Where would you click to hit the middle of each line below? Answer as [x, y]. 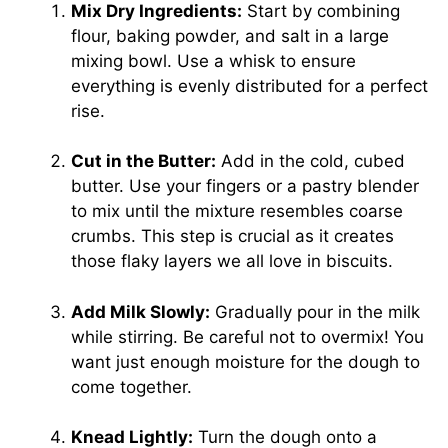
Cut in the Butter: [143, 161]
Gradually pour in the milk [315, 311]
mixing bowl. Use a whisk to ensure [213, 60]
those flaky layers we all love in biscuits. [232, 261]
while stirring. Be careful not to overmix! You [247, 336]
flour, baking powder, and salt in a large [230, 35]
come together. [131, 386]
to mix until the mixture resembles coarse [237, 211]
